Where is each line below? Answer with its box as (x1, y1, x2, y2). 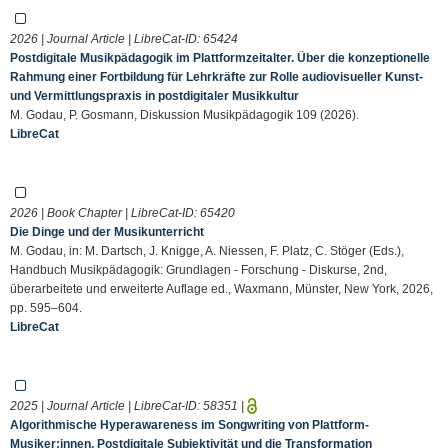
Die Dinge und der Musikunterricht (10, 224, 204, 239)
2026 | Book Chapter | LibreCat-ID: (10, 205, 200, 220)
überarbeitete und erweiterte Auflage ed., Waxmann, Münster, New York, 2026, (10, 281, 433, 296)
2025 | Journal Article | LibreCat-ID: (10, 398, 203, 413)
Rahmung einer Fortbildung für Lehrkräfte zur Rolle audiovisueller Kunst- (10, 69, 423, 84)
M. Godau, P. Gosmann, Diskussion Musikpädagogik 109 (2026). (10, 107, 359, 122)
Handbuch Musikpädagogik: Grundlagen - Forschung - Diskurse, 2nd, (10, 262, 387, 277)
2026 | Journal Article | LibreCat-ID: (10, 31, 203, 46)
